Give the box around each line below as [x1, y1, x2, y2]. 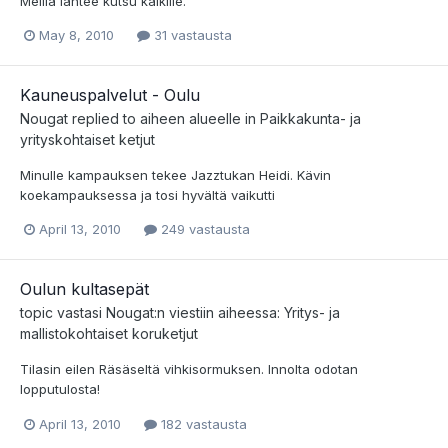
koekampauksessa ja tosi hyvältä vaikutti [20, 187, 275, 204]
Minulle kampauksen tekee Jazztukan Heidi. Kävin [20, 167, 331, 184]
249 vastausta [157, 221, 250, 238]
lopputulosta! [20, 381, 100, 398]
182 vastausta [157, 415, 247, 432]
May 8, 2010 [39, 27, 114, 44]
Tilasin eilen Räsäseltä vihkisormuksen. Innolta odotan [20, 361, 358, 378]
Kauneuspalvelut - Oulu [20, 85, 200, 106]
